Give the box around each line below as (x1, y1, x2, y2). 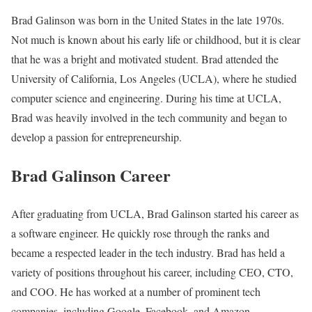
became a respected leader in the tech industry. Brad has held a (11, 245, 285, 260)
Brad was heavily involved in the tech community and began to (11, 110, 287, 125)
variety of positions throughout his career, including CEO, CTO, (11, 265, 293, 280)
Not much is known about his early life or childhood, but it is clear (11, 32, 300, 47)
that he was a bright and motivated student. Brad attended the (11, 52, 279, 67)
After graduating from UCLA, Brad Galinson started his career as (11, 206, 299, 221)
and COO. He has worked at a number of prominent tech (11, 284, 260, 299)
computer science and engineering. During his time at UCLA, (11, 91, 281, 106)
